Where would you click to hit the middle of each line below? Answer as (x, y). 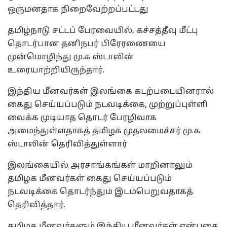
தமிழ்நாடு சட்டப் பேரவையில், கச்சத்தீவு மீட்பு (103, 31)
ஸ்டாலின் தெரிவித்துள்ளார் (67, 144)
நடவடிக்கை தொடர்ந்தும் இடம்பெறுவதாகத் (100, 192)
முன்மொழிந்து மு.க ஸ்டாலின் (71, 57)
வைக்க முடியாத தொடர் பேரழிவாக (82, 118)
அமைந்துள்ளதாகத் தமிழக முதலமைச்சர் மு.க (104, 131)
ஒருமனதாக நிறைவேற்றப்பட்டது (78, 9)
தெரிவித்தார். (36, 205)
